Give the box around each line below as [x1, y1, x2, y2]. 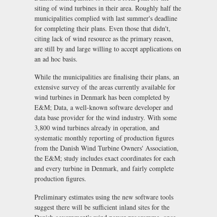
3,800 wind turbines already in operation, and [34, 123, 159, 133]
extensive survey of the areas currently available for [34, 82, 175, 92]
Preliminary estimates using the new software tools [34, 192, 173, 202]
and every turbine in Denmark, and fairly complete [34, 164, 174, 173]
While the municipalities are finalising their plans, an [34, 72, 179, 82]
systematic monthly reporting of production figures [34, 133, 174, 143]
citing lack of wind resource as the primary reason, [34, 33, 173, 43]
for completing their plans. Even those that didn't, [34, 23, 170, 33]
